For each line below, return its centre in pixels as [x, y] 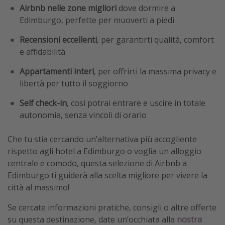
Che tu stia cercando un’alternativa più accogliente [102, 139]
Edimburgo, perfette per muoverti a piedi [97, 20]
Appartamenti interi [57, 72]
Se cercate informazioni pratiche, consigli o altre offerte [112, 208]
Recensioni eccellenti [58, 40]
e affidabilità [42, 52]
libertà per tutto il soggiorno [74, 84]
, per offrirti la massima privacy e [155, 72]
